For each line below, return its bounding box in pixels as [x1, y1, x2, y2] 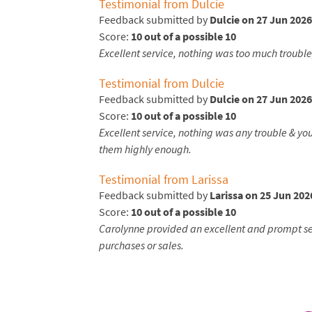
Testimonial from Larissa [99, 171, 228, 188]
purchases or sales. [99, 238, 184, 253]
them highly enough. [99, 142, 192, 157]
